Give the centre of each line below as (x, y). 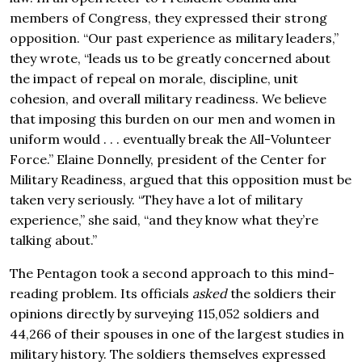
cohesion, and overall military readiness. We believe (168, 99)
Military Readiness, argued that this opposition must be (181, 180)
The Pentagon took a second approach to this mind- (172, 274)
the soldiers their (282, 294)
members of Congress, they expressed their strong (168, 18)
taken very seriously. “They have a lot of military (156, 200)
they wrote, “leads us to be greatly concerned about (170, 59)
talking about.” (53, 240)
